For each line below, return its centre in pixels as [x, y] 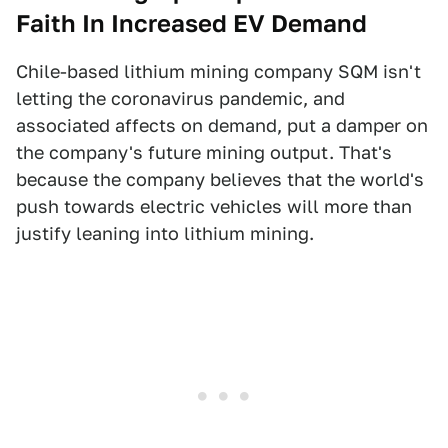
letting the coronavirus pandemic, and [180, 98]
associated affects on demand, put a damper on [222, 125]
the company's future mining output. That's [204, 152]
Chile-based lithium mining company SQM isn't [218, 71]
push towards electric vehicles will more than [214, 206]
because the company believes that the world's [220, 179]
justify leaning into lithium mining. [165, 233]
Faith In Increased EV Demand [191, 23]
